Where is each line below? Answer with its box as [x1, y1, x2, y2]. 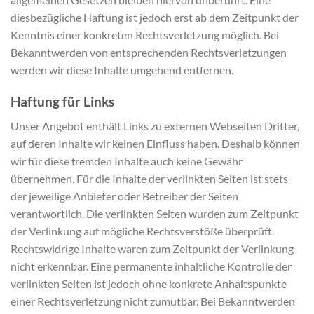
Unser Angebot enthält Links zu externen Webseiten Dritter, [11, 118, 299, 132]
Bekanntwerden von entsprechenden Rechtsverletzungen [11, 46, 287, 60]
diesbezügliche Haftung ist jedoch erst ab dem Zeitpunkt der [11, 11, 299, 25]
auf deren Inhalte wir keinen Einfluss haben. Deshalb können [11, 136, 300, 150]
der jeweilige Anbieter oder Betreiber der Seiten [11, 189, 238, 203]
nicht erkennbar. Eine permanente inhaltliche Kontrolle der [11, 259, 292, 273]
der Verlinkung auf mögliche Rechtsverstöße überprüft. [11, 224, 274, 238]
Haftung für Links [11, 93, 114, 109]
